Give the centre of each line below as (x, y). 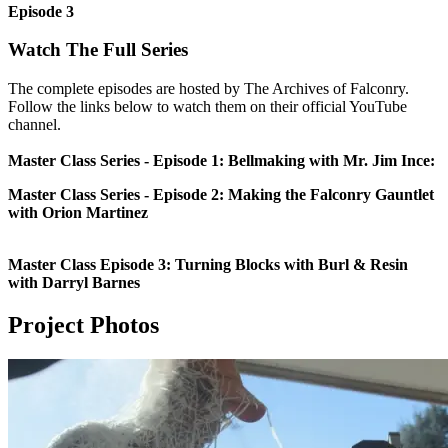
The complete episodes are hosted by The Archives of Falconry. (208, 89)
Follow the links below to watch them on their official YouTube (207, 107)
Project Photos (83, 325)
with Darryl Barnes (74, 283)
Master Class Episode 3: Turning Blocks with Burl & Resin (208, 265)
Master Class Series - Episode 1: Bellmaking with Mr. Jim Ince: (221, 161)
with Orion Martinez (78, 213)
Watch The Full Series (98, 50)
